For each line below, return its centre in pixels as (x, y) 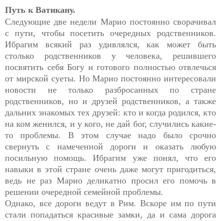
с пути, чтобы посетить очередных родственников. (110, 33)
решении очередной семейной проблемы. (84, 192)
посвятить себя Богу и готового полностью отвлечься (110, 67)
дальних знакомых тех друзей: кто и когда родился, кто (110, 112)
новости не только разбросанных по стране (110, 90)
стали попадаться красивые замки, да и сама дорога (110, 214)
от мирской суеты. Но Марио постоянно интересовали (110, 78)
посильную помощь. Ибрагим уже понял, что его (110, 158)
